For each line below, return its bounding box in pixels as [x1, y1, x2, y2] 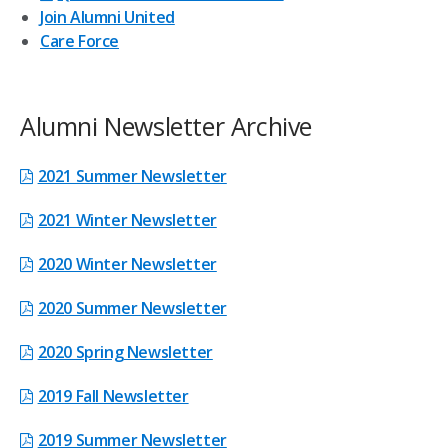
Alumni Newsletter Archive [20, 109, 312, 143]
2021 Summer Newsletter [37, 165, 227, 187]
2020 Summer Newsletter [37, 297, 227, 319]
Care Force [40, 30, 119, 52]
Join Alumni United [40, 6, 175, 28]
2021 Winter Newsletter [37, 209, 217, 231]
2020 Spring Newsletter [37, 341, 213, 363]
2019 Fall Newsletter [37, 385, 189, 407]
